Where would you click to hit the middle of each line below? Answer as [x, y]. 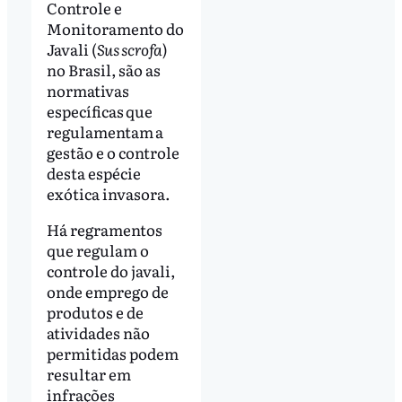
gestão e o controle [113, 153]
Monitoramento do [115, 29]
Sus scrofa [129, 49]
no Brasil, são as [103, 70]
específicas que [99, 111]
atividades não [98, 333]
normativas [87, 91]
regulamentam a [105, 132]
